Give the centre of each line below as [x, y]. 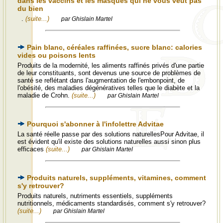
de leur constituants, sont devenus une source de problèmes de [109, 73]
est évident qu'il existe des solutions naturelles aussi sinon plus [109, 142]
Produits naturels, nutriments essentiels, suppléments [95, 196]
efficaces [32, 149]
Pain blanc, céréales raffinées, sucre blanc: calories [114, 47]
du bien [30, 8]
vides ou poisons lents [56, 55]
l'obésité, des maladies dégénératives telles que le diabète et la [109, 88]
